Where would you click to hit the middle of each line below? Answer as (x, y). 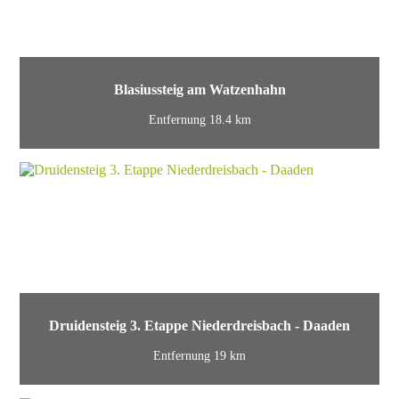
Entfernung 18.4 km (199, 120)
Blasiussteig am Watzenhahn (199, 89)
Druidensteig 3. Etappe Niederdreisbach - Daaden (199, 325)
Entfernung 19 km (199, 356)
